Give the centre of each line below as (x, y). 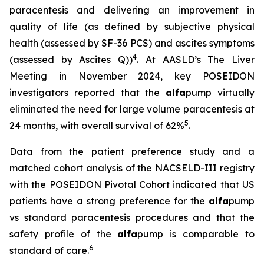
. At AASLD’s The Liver (196, 60)
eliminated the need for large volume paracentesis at (132, 109)
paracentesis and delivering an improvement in (132, 10)
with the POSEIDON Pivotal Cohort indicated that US (132, 184)
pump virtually (220, 93)
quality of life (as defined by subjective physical (132, 27)
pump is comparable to (196, 234)
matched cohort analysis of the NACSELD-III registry (132, 168)
